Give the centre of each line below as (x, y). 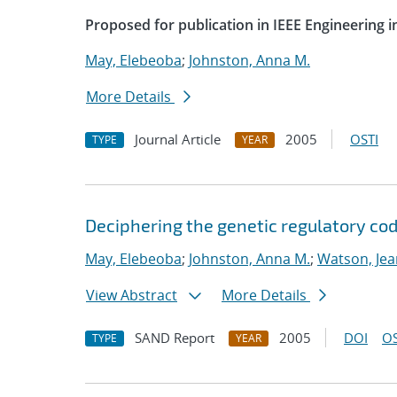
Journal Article (178, 139)
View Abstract (132, 295)
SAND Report (175, 338)
